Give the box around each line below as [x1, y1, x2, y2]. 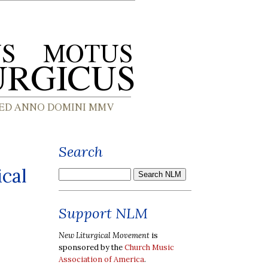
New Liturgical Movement [59, 230, 150, 240]
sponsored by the [59, 242, 124, 252]
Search [59, 142, 103, 161]
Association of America [59, 254, 144, 264]
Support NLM [59, 204, 148, 223]
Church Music [124, 242, 174, 252]
